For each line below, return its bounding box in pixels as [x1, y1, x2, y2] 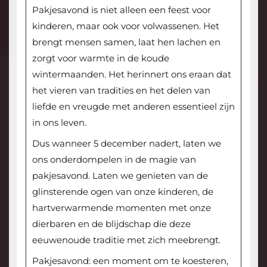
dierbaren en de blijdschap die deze [32, 218, 191, 229]
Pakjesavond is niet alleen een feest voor [32, 4, 211, 15]
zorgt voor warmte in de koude [32, 52, 169, 64]
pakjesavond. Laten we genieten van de [32, 169, 208, 181]
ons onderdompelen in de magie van [32, 153, 196, 165]
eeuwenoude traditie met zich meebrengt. [32, 234, 221, 246]
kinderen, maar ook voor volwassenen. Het [32, 20, 219, 32]
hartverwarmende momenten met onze [32, 201, 211, 213]
